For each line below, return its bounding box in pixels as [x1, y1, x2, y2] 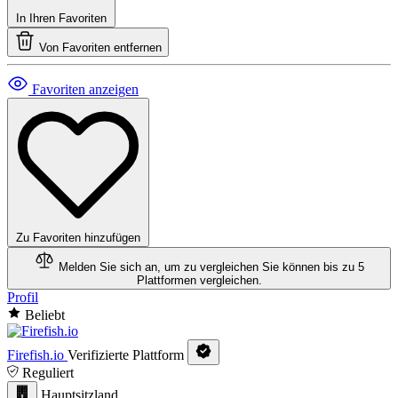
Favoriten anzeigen [32, 82, 139, 98]
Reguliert [22, 365, 74, 381]
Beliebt [25, 307, 65, 323]
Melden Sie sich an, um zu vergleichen [59, 260, 259, 275]
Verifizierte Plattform [68, 347, 187, 363]
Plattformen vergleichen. [136, 274, 262, 288]
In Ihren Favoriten [16, 12, 107, 26]
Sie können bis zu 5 [262, 260, 364, 275]
